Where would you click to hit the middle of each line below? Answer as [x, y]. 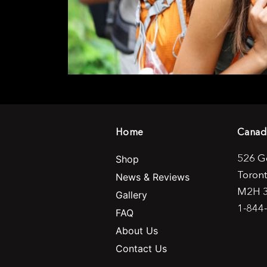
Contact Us [141, 249]
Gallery [131, 195]
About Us [137, 231]
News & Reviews [153, 177]
